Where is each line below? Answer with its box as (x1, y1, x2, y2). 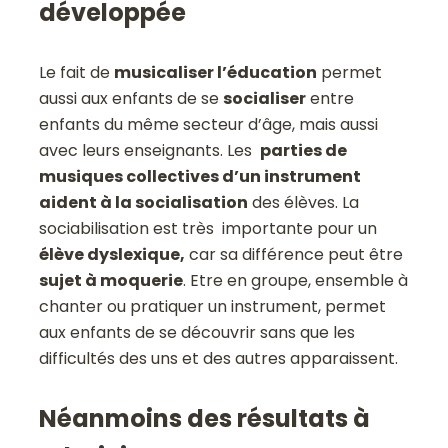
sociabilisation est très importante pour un (39, 216, 378, 240)
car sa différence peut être (185, 242, 404, 266)
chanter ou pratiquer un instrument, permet (39, 294, 387, 318)
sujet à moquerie (39, 268, 184, 292)
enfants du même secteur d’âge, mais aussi (39, 112, 379, 136)
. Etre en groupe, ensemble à (183, 268, 409, 292)
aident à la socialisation (39, 190, 249, 214)
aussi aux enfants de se (39, 86, 224, 110)
